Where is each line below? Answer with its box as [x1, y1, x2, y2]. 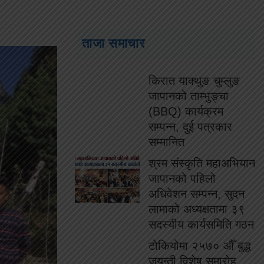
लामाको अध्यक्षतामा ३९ [148, 203, 245, 216]
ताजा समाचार [82, 36, 146, 51]
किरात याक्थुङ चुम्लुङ [148, 74, 240, 87]
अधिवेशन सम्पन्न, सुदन [148, 187, 245, 200]
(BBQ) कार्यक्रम [148, 105, 223, 118]
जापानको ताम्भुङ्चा [148, 90, 229, 103]
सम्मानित [148, 136, 184, 148]
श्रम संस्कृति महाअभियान [148, 157, 255, 170]
